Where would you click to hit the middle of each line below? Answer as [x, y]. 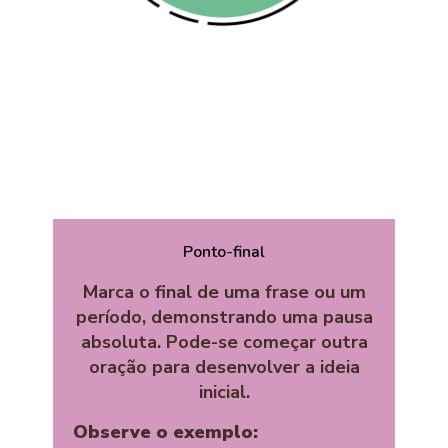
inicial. [224, 392]
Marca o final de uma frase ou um [224, 292]
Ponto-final [224, 252]
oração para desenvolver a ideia [224, 367]
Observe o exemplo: [165, 432]
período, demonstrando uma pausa [224, 317]
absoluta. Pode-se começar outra [224, 342]
